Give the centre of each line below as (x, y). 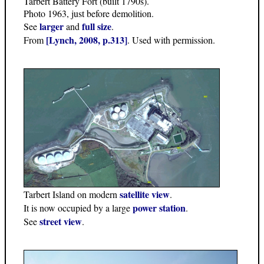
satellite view (145, 194)
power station (159, 208)
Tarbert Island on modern (72, 194)
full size (97, 26)
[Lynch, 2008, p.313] (87, 39)
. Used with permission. (171, 39)
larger (52, 26)
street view (61, 222)
